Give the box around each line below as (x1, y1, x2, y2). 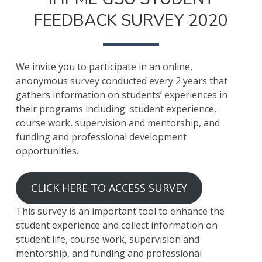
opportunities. (15, 144, 78, 158)
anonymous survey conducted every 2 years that (15, 74, 227, 88)
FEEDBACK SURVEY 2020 (34, 9, 228, 32)
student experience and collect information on (15, 219, 218, 232)
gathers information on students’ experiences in (15, 88, 227, 102)
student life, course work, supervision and (15, 233, 199, 246)
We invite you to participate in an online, (15, 60, 192, 74)
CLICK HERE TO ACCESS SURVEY (30, 181, 187, 195)
